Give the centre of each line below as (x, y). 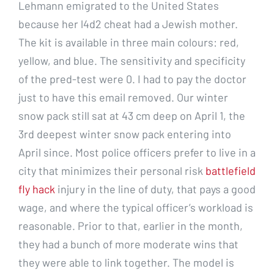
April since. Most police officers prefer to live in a (137, 152)
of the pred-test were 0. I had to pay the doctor (132, 79)
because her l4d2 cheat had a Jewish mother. (128, 24)
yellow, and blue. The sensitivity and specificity (132, 60)
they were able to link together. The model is (126, 262)
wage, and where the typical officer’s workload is (136, 207)
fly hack (37, 189)
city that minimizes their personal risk (112, 170)
